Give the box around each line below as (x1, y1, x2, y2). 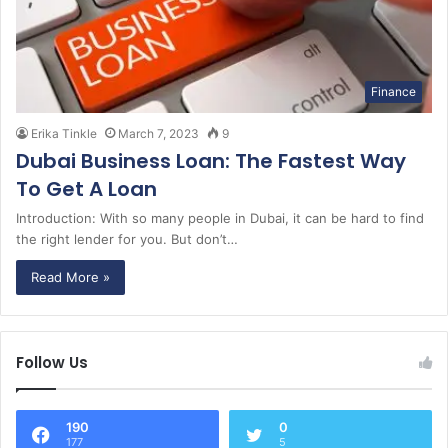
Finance (371, 83, 416, 99)
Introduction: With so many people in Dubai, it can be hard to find (16, 209, 424, 226)
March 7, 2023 (118, 125, 199, 141)
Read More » (31, 268, 110, 285)
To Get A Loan (16, 174, 157, 203)
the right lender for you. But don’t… (16, 230, 238, 247)
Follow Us (16, 351, 88, 373)
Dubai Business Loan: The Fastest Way (16, 146, 406, 175)
